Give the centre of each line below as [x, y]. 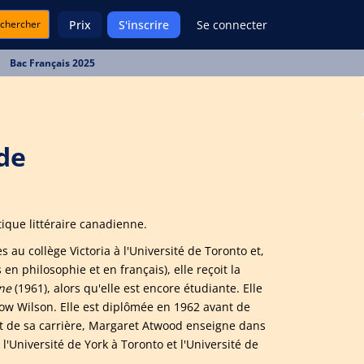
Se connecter [232, 25]
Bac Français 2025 [52, 63]
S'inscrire [144, 25]
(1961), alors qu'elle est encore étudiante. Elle [137, 288]
